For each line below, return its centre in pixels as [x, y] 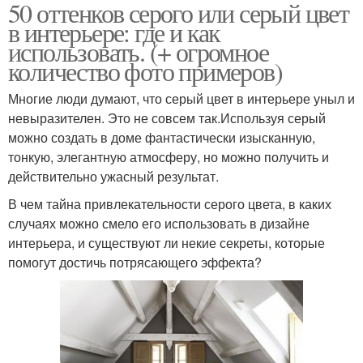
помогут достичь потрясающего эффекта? [135, 262]
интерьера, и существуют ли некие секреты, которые [167, 242]
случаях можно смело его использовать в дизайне [159, 223]
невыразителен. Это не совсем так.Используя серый [167, 117]
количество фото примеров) [145, 70]
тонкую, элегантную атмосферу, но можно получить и [169, 156]
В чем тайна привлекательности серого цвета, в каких [170, 203]
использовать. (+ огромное [138, 51]
